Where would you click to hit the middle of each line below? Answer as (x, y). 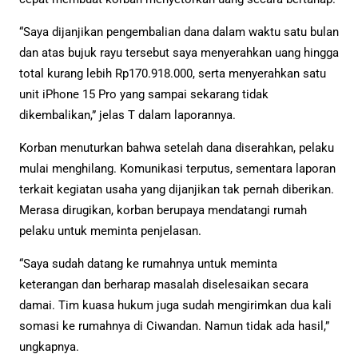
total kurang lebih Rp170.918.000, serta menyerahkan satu (173, 73)
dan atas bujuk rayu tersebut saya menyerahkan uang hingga (179, 52)
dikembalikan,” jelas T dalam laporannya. (127, 115)
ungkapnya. (49, 346)
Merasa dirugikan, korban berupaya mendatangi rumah (163, 210)
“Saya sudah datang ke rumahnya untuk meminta (148, 263)
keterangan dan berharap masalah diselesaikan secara (164, 284)
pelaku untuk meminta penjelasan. (110, 231)
